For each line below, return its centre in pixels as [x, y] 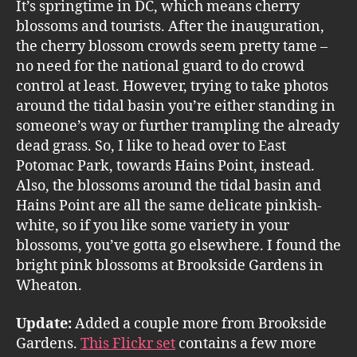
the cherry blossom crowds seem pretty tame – [172, 47]
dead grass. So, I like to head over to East [151, 146]
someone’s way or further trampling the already [178, 126]
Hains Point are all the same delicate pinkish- [169, 206]
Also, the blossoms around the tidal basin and [169, 186]
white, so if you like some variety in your [153, 226]
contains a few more [246, 343]
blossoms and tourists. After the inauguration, [170, 27]
